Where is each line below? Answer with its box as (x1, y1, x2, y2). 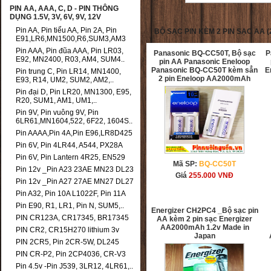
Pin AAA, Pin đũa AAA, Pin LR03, (16, 47, 123, 55)
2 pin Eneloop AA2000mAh (158, 74, 251, 83)
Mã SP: (173, 160, 200, 168)
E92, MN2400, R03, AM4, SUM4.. (16, 55, 125, 64)
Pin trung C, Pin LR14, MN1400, (16, 67, 121, 76)
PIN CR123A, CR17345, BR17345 (16, 214, 129, 222)
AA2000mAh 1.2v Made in (160, 223, 249, 232)
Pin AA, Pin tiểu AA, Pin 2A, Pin (16, 26, 117, 34)
